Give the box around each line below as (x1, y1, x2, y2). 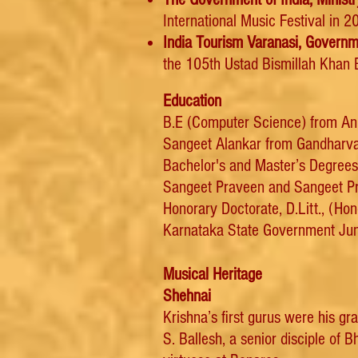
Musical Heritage (163, 265, 262, 284)
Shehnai (163, 286, 211, 306)
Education (163, 91, 225, 111)
